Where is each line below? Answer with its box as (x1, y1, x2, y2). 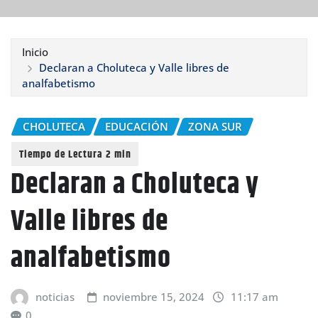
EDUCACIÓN (105, 119, 168, 133)
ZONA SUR (188, 119, 242, 133)
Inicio (22, 44, 48, 59)
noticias (35, 290, 75, 305)
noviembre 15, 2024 (103, 290, 205, 305)
